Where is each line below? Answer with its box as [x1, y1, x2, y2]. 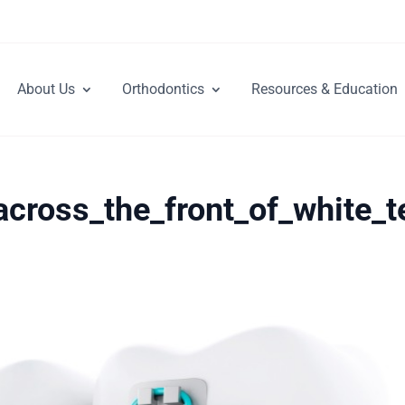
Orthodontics [122, 80, 204, 98]
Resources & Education [251, 80, 398, 98]
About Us [17, 80, 75, 98]
